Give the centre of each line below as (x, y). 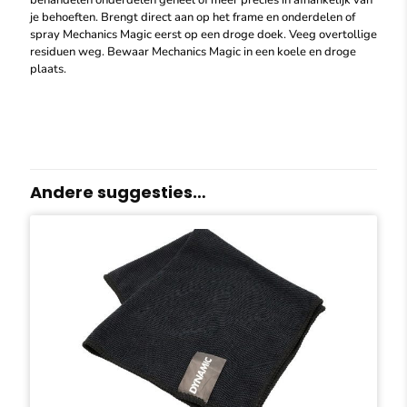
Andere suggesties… (118, 192)
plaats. (48, 69)
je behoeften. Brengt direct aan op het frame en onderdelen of (193, 17)
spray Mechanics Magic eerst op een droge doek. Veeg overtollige (203, 35)
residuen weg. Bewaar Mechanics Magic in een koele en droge (193, 52)
